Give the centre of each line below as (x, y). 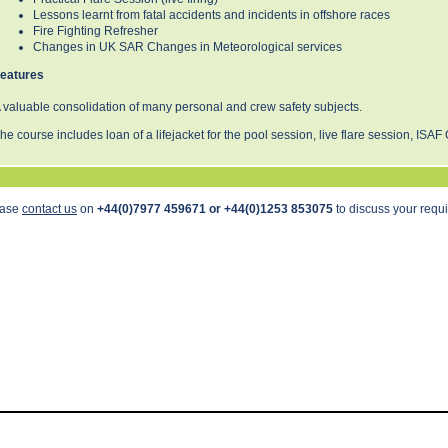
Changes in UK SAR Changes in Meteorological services (187, 46)
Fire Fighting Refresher (95, 30)
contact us (49, 208)
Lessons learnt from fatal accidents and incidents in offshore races (211, 14)
